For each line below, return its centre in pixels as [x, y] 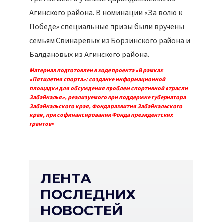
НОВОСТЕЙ [82, 210]
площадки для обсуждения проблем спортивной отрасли [109, 88]
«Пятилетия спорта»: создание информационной [97, 80]
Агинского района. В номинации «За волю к [106, 13]
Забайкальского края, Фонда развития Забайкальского [106, 106]
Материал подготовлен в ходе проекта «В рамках [96, 71]
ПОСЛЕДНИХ [88, 194]
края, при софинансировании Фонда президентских [101, 115]
